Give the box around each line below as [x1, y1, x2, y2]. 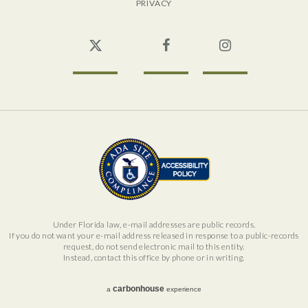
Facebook [188, 30, 241, 46]
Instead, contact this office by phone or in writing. [63, 252, 245, 263]
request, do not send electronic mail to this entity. [63, 241, 245, 252]
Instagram [247, 30, 301, 46]
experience [164, 285, 201, 293]
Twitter [117, 30, 158, 46]
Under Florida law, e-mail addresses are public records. [52, 219, 256, 230]
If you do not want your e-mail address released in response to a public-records [9, 230, 299, 241]
